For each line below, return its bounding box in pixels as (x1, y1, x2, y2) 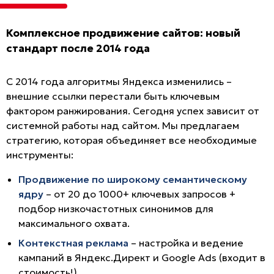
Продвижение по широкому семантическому (18, 172, 247, 185)
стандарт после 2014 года (6, 42, 150, 56)
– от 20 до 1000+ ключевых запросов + (43, 187, 235, 200)
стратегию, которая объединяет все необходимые (6, 133, 257, 146)
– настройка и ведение (128, 236, 243, 249)
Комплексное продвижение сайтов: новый (6, 26, 240, 40)
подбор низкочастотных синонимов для (18, 202, 213, 215)
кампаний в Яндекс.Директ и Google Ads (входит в (18, 251, 265, 264)
